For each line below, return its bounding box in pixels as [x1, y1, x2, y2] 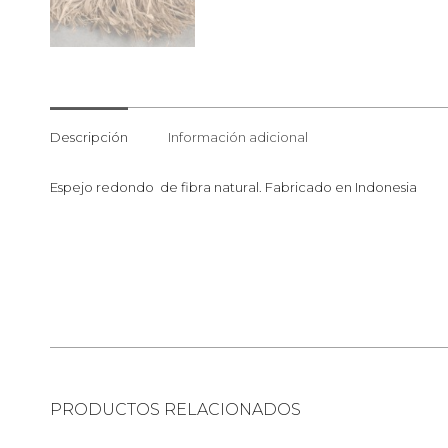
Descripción [50, 128, 128, 145]
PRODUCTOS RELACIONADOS [50, 399, 301, 419]
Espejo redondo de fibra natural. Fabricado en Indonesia [50, 178, 417, 195]
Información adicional [168, 128, 308, 145]
